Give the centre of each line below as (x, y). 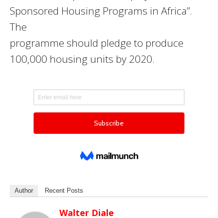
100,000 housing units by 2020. (82, 59)
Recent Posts (64, 191)
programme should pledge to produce (97, 43)
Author (24, 191)
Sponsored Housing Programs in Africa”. (101, 11)
